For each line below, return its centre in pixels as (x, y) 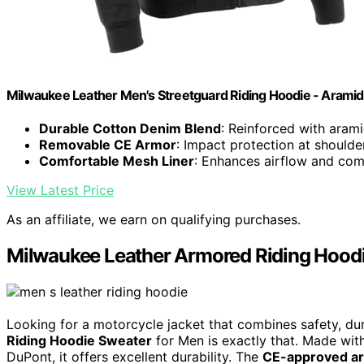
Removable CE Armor (108, 145)
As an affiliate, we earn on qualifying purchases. (154, 220)
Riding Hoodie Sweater (79, 341)
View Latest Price (60, 191)
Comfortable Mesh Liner (117, 161)
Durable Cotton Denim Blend (130, 129)
